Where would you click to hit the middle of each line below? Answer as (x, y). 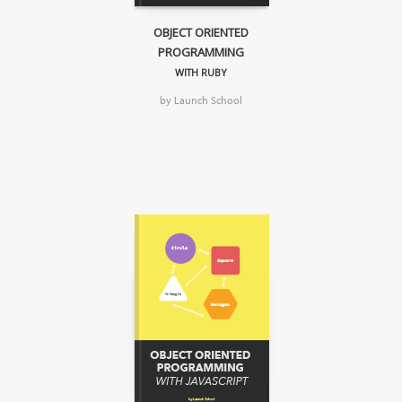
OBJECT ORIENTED (201, 33)
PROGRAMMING (201, 52)
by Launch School (201, 100)
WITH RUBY (201, 73)
